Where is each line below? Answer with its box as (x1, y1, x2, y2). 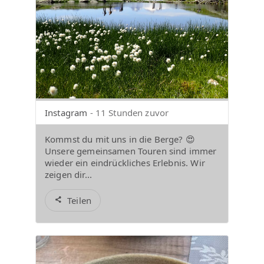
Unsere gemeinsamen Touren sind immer (45, 145, 217, 157)
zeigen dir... (45, 169, 92, 180)
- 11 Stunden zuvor (90, 107, 169, 118)
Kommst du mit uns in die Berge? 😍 (45, 133, 195, 145)
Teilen (67, 194, 92, 206)
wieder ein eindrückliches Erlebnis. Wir (45, 157, 205, 169)
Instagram (45, 107, 88, 118)
